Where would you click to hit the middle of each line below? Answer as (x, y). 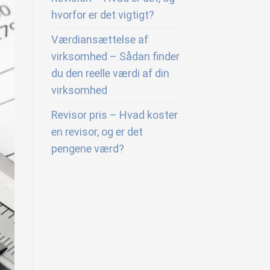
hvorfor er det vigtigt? (102, 15)
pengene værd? (87, 149)
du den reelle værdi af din (110, 73)
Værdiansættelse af (99, 39)
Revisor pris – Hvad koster (114, 115)
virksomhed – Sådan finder (115, 56)
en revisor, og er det (97, 132)
